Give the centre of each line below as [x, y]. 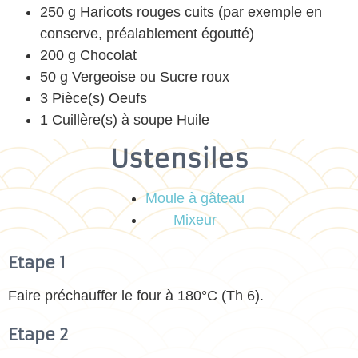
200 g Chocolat [88, 56]
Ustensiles [179, 159]
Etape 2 [38, 334]
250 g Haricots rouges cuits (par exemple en [181, 12]
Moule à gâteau [195, 199]
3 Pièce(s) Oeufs [93, 99]
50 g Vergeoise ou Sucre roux [135, 77]
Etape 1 [37, 263]
